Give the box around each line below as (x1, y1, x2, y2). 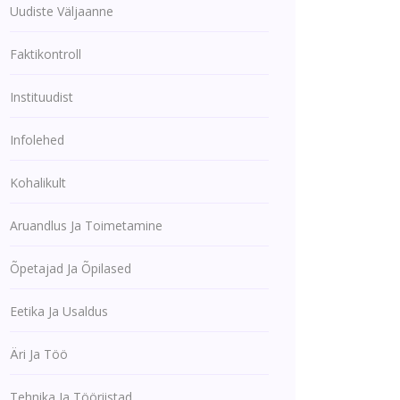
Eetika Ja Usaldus (10, 303, 108, 320)
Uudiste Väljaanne (10, 3, 113, 20)
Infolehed (10, 131, 64, 148)
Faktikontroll (10, 46, 81, 62)
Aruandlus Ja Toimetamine (10, 217, 162, 234)
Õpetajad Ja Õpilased (10, 260, 131, 277)
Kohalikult (10, 174, 66, 191)
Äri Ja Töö (10, 346, 68, 362)
